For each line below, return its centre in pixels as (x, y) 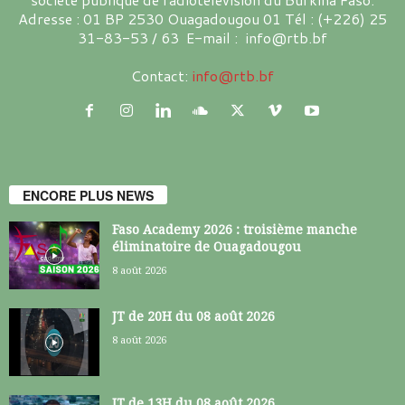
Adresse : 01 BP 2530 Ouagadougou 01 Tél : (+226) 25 (202, 18)
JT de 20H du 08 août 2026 (193, 317)
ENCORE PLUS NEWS (88, 196)
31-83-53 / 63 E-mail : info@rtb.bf (202, 37)
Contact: (161, 75)
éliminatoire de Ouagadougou (207, 247)
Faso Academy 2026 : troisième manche (235, 230)
